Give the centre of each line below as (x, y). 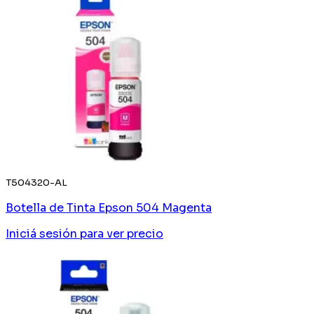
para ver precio (122, 233)
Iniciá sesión (41, 233)
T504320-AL (36, 182)
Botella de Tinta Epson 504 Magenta (109, 207)
